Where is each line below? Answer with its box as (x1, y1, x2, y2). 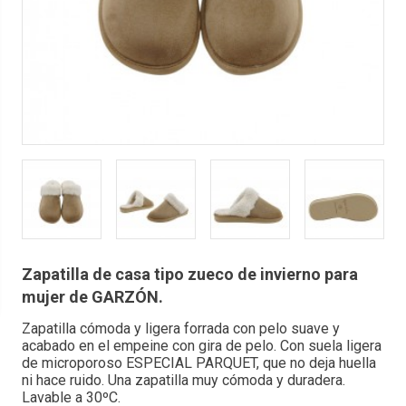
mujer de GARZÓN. (21, 287, 163, 307)
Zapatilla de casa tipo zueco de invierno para (21, 265, 358, 285)
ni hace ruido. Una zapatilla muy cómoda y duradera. (21, 372, 345, 390)
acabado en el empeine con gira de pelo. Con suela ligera (21, 337, 382, 355)
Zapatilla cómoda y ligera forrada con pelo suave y (21, 320, 340, 338)
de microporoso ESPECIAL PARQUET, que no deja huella (21, 354, 376, 372)
